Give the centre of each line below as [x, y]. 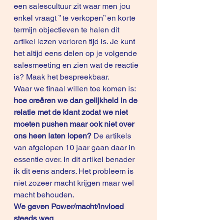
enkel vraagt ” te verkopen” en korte [76, 18]
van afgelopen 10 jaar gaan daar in [75, 148]
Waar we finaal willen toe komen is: [76, 89]
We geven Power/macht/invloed [70, 206]
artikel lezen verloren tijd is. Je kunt [75, 41]
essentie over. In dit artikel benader [75, 159]
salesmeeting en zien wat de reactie [77, 65]
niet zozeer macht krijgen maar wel [75, 183]
